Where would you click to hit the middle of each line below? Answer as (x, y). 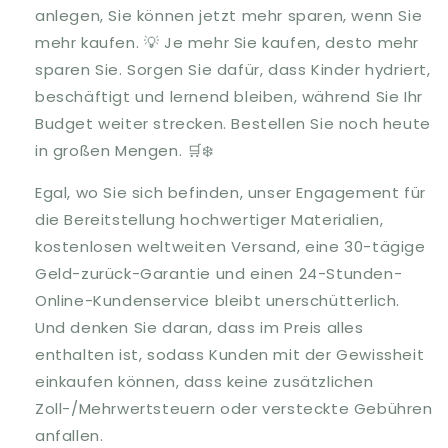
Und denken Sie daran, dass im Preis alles (199, 328)
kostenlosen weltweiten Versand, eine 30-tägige (230, 247)
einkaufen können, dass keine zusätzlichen (204, 382)
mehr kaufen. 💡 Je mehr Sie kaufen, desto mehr (227, 43)
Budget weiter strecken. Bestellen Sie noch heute (233, 124)
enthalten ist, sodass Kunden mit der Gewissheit (230, 355)
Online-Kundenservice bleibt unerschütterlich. (218, 301)
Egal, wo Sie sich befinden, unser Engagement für (230, 193)
